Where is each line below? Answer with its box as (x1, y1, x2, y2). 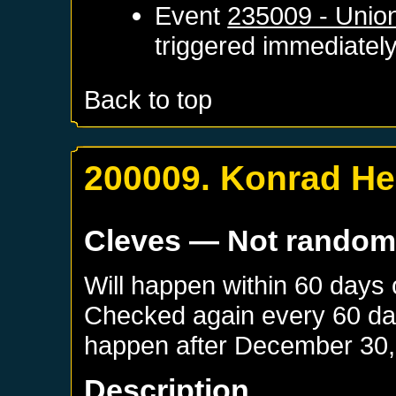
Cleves (84, 224, 182, 258)
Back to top (84, 85, 213, 115)
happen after (84, 331, 235, 361)
